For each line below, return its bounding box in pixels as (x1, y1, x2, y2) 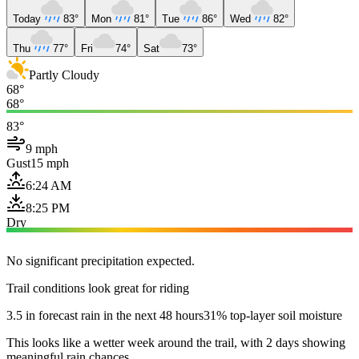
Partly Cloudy (29, 67, 99, 82)
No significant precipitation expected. (6, 253, 195, 268)
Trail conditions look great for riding (6, 280, 189, 295)
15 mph (30, 155, 69, 170)
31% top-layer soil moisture (204, 308, 342, 322)
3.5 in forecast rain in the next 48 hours (6, 308, 204, 322)
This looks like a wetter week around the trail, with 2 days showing (6, 335, 345, 349)
